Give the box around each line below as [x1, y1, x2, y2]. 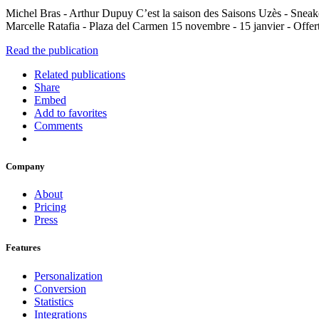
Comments [34, 119, 83, 132]
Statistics [34, 295, 73, 308]
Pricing [34, 201, 66, 214]
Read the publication [6, 43, 98, 56]
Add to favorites [34, 106, 107, 119]
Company [6, 161, 45, 172]
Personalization [34, 269, 103, 282]
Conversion [34, 282, 86, 295]
